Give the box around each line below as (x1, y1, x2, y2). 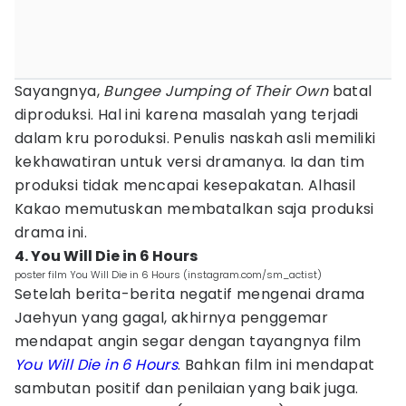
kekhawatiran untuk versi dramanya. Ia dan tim (14, 151, 364, 172)
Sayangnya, (14, 81, 104, 101)
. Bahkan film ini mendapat (178, 354, 375, 375)
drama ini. (14, 222, 88, 243)
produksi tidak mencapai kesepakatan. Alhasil (14, 175, 356, 196)
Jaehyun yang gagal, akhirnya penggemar (14, 307, 329, 328)
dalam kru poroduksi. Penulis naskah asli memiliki (14, 128, 376, 149)
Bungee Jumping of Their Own (103, 81, 329, 101)
